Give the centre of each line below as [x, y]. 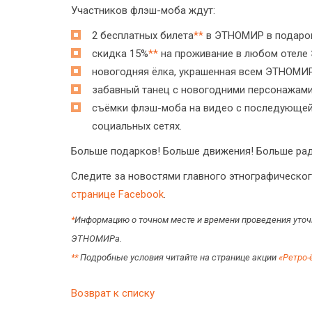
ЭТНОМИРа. [96, 238]
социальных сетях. [137, 126]
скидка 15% [120, 53]
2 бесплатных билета [143, 35]
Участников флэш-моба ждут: [143, 10]
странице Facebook [117, 194]
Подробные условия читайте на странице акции [178, 257]
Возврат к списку [113, 293]
